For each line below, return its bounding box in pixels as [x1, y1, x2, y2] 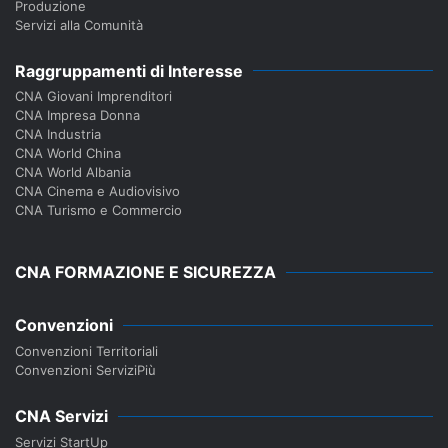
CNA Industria [15, 126, 101, 143]
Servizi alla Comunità [15, 16, 143, 33]
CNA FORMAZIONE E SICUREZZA [15, 262, 276, 283]
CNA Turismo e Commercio [15, 202, 182, 219]
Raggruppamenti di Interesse [15, 60, 243, 81]
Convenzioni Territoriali [15, 343, 158, 360]
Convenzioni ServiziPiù [15, 362, 156, 379]
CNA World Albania [15, 164, 131, 181]
